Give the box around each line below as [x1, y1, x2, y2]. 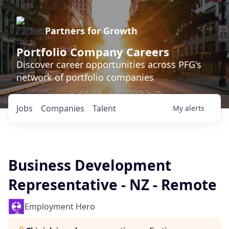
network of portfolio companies [16, 71, 154, 83]
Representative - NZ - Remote [8, 175, 217, 194]
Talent [93, 103, 116, 114]
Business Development [8, 155, 171, 175]
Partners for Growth [45, 25, 138, 37]
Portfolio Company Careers [16, 44, 169, 59]
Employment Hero [25, 201, 95, 212]
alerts [185, 103, 204, 113]
